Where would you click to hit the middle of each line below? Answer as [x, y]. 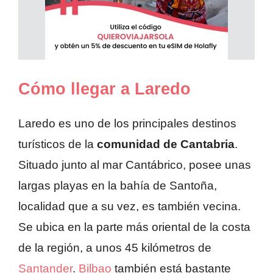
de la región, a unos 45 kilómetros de [115, 248]
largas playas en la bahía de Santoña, [118, 186]
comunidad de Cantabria [166, 144]
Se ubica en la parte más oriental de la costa [134, 227]
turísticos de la [58, 144]
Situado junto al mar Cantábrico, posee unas [135, 165]
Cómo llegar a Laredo [105, 89]
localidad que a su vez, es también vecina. [129, 207]
